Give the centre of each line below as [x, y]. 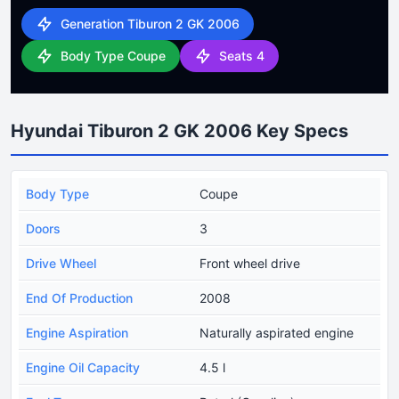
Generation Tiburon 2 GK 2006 [150, 23]
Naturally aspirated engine [277, 332]
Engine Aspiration [77, 332]
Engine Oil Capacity [83, 367]
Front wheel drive [250, 263]
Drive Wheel [61, 263]
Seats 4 [242, 55]
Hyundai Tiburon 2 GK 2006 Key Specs [179, 130]
